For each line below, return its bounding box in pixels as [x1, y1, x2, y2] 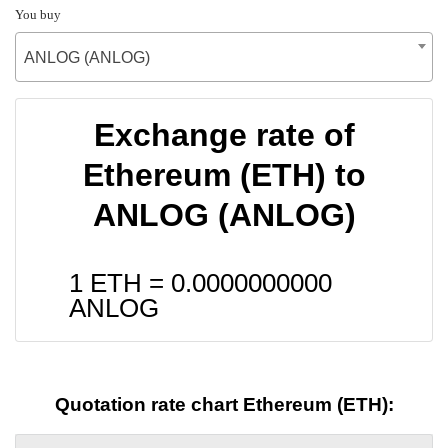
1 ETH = [69, 268, 171, 297]
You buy [15, 6, 61, 22]
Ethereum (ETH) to [82, 156, 366, 193]
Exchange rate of [93, 116, 355, 153]
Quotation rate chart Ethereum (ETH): [54, 394, 394, 416]
